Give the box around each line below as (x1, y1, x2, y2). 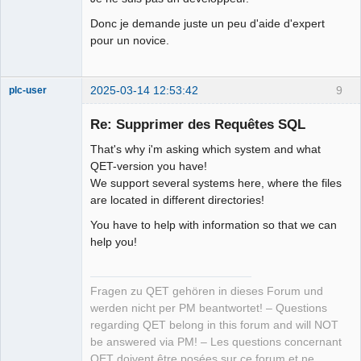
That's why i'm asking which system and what (90, 142, 321, 156)
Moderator (9, 99, 54, 111)
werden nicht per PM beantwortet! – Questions (90, 301, 327, 314)
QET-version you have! (90, 159, 207, 172)
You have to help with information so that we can (90, 218, 337, 231)
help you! (90, 234, 137, 248)
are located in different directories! (90, 193, 264, 206)
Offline (21, 116, 52, 129)
